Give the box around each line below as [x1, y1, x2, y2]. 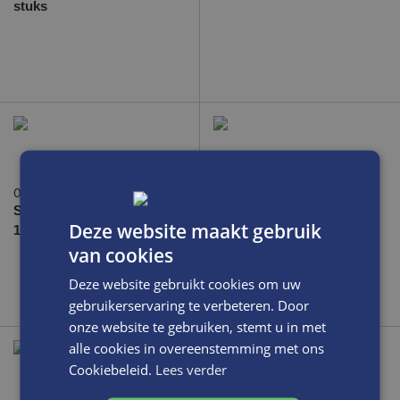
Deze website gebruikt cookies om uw [69, 274, 302, 292]
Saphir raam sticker [13, 203, 135, 218]
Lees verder [155, 360, 228, 378]
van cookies [69, 242, 174, 267]
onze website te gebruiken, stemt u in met [69, 317, 327, 335]
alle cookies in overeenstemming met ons [69, 338, 325, 356]
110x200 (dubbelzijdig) [13, 222, 152, 237]
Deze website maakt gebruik [69, 218, 322, 243]
